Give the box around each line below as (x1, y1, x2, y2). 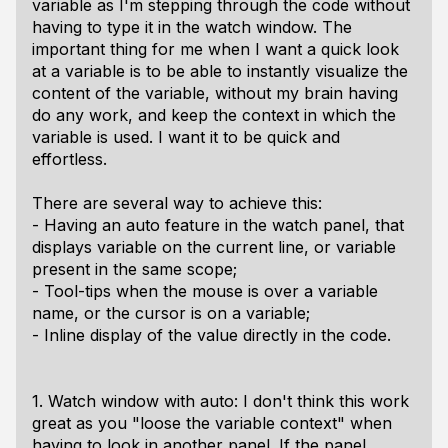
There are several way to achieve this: (32, 193, 322, 213)
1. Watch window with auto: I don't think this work (32, 391, 409, 411)
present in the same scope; (32, 259, 237, 279)
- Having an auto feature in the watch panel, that (32, 215, 404, 235)
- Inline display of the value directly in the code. (32, 325, 391, 345)
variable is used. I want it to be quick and (32, 127, 340, 147)
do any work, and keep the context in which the (32, 105, 396, 125)
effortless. (32, 149, 107, 169)
